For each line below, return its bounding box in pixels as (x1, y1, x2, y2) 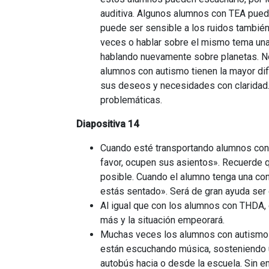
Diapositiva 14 (76, 118, 139, 130)
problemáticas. (100, 94, 162, 106)
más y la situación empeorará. (100, 214, 225, 226)
